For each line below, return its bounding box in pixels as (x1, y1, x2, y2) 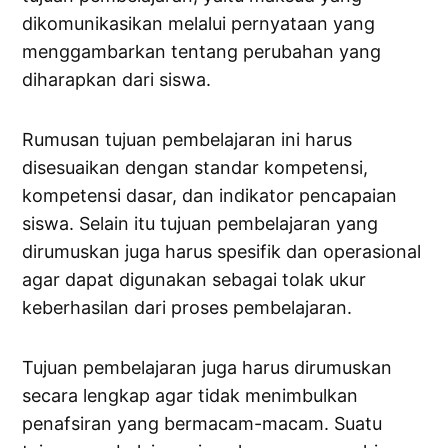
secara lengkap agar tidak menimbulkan (22, 385, 359, 407)
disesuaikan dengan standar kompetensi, (22, 157, 369, 179)
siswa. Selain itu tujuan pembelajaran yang (22, 213, 379, 235)
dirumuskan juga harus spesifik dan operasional (22, 241, 422, 263)
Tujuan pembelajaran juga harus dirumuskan (22, 357, 393, 379)
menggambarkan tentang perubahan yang (22, 41, 382, 63)
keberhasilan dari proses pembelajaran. (22, 297, 353, 319)
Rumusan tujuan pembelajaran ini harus (22, 129, 353, 151)
